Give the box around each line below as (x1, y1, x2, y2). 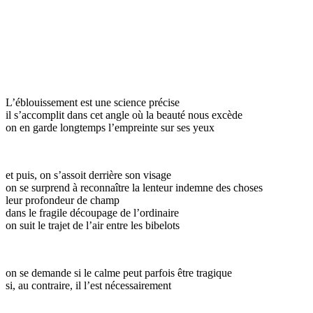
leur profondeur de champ (6, 194, 119, 206)
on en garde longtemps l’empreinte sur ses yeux (6, 121, 214, 133)
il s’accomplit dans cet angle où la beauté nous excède (6, 108, 242, 121)
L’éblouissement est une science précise (6, 96, 180, 108)
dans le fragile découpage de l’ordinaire (6, 206, 179, 219)
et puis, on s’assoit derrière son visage (6, 168, 171, 181)
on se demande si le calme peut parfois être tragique (6, 266, 232, 279)
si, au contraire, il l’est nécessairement (6, 279, 171, 291)
